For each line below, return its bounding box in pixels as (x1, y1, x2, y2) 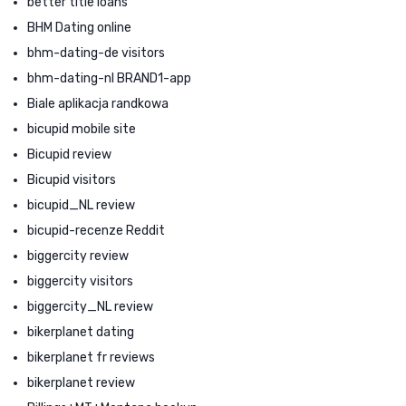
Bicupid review (27, 146, 111, 162)
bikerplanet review (27, 374, 135, 391)
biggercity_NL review (27, 298, 153, 314)
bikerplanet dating (27, 324, 134, 340)
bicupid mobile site (27, 121, 136, 137)
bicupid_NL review (27, 197, 135, 213)
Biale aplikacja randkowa (27, 95, 169, 111)
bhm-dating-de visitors (27, 44, 165, 61)
